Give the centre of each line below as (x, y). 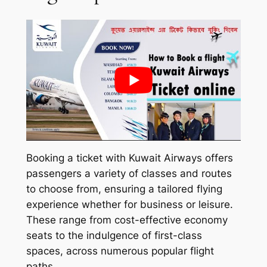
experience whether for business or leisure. (129, 205)
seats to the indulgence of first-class (114, 236)
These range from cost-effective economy (127, 220)
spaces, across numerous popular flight (120, 251)
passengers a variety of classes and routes (129, 174)
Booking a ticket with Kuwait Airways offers (129, 158)
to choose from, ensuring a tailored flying (124, 189)
